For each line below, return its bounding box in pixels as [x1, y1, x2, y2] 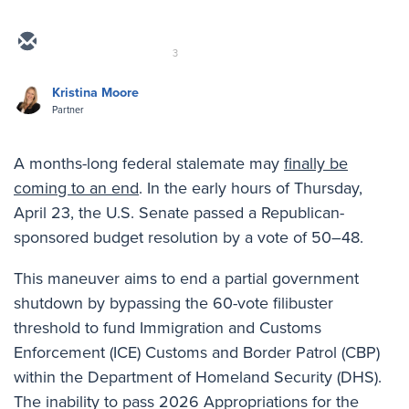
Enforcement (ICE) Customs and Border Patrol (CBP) [14, 340, 380, 364]
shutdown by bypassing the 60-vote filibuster [14, 290, 333, 315]
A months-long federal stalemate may [14, 151, 284, 175]
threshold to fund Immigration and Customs [14, 315, 321, 340]
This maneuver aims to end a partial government [14, 266, 359, 290]
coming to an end [14, 175, 139, 200]
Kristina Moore [52, 81, 139, 102]
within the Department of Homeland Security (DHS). [14, 364, 382, 389]
